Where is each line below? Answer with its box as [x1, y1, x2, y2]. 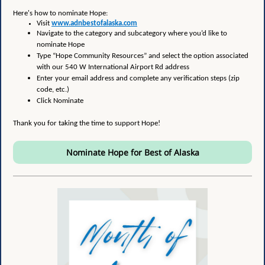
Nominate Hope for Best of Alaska [66, 147, 199, 158]
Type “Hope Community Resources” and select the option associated [37, 52, 248, 60]
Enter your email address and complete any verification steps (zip [37, 75, 240, 82]
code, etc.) [37, 86, 69, 93]
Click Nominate [37, 97, 83, 105]
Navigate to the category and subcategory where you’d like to [37, 30, 227, 37]
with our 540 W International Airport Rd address [37, 63, 189, 71]
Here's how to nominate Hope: [13, 9, 108, 17]
